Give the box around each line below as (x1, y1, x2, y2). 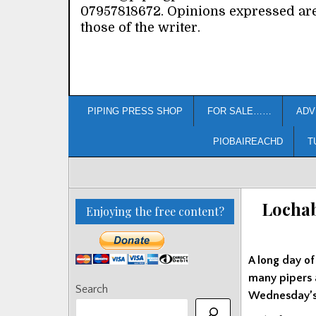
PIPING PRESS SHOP (87, 105, 183, 116)
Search (75, 282, 108, 296)
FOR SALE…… (207, 105, 272, 116)
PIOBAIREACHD (212, 135, 283, 147)
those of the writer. (80, 20, 200, 35)
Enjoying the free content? (85, 203, 224, 219)
